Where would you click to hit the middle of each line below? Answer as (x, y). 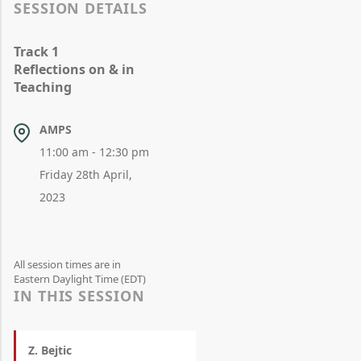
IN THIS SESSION (79, 296)
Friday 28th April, (86, 174)
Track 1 (36, 52)
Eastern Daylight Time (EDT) (80, 279)
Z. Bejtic (50, 350)
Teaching (43, 87)
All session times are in (67, 264)
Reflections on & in (74, 69)
